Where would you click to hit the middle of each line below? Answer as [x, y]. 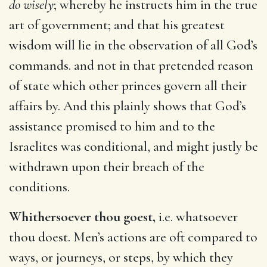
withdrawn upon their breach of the [107, 167]
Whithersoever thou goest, [82, 217]
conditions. [39, 187]
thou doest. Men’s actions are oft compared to [133, 237]
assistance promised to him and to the [112, 126]
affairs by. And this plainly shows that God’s [128, 106]
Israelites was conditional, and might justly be [133, 146]
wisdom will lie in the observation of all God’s [133, 45]
